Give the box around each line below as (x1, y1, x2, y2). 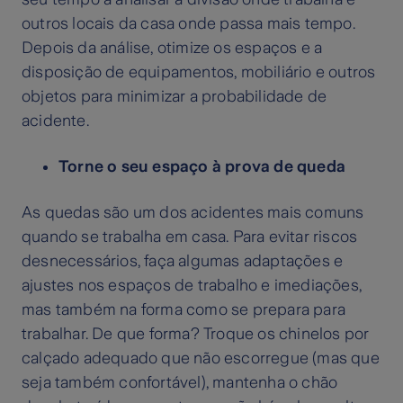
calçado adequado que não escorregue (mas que (22, 349, 380, 368)
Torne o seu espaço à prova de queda (58, 157, 345, 176)
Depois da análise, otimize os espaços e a (22, 39, 323, 58)
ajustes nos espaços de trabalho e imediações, (22, 276, 363, 295)
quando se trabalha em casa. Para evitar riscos (22, 228, 358, 246)
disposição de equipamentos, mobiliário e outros (22, 63, 376, 82)
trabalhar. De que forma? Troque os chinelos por (22, 325, 370, 344)
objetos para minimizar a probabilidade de (22, 87, 327, 106)
